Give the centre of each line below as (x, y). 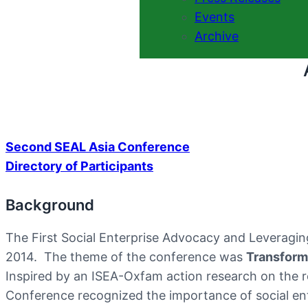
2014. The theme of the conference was (126, 256)
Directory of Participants (79, 166)
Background (50, 205)
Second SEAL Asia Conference (98, 146)
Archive (217, 36)
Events (214, 16)
